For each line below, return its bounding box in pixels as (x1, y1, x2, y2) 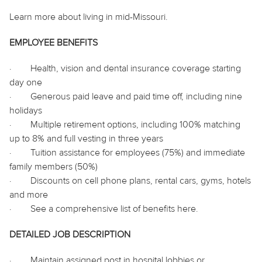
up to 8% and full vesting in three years (9, 132, 163, 144)
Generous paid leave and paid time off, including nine (30, 90, 242, 102)
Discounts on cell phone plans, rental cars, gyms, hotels (30, 174, 251, 187)
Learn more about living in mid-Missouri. (9, 11, 168, 23)
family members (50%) (9, 160, 100, 173)
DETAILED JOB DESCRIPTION (9, 228, 130, 240)
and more (9, 188, 48, 201)
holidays (9, 104, 44, 116)
